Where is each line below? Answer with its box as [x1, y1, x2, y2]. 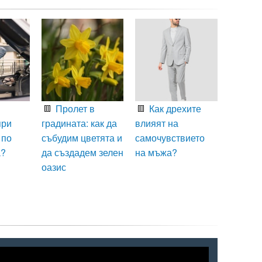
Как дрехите [147, 102, 202, 116]
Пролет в [53, 102, 95, 116]
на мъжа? [135, 146, 178, 160]
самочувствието [135, 131, 205, 145]
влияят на [135, 116, 179, 130]
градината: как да [41, 116, 117, 130]
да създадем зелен [41, 146, 123, 160]
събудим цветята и [41, 131, 122, 145]
